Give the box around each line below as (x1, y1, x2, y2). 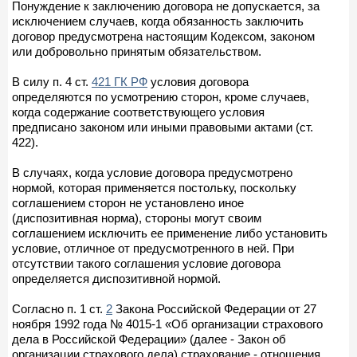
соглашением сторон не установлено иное (12, 195, 244, 210)
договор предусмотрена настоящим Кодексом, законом (12, 29, 315, 43)
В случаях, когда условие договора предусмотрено (12, 165, 292, 179)
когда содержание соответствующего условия (12, 104, 265, 119)
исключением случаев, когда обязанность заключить (12, 14, 304, 28)
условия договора (147, 74, 249, 88)
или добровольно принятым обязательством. (12, 44, 261, 58)
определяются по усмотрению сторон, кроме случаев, (12, 89, 309, 104)
